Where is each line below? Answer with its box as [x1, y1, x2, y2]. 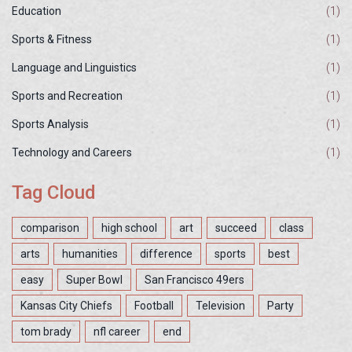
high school [101, 222, 157, 235]
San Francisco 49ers [145, 273, 244, 287]
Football [134, 299, 174, 313]
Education [12, 5, 61, 18]
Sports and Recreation [12, 90, 123, 103]
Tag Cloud [12, 181, 96, 204]
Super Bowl [66, 273, 123, 287]
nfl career [93, 325, 141, 339]
